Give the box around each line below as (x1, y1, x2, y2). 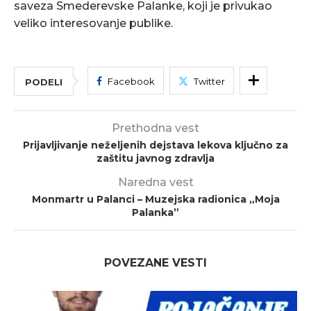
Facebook (108, 76, 155, 87)
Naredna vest (117, 176, 194, 189)
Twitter (194, 76, 225, 87)
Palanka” (132, 206, 179, 219)
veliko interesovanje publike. (14, 17, 173, 30)
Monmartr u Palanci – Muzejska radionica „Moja (31, 193, 280, 205)
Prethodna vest (112, 121, 199, 135)
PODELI (25, 76, 62, 87)
